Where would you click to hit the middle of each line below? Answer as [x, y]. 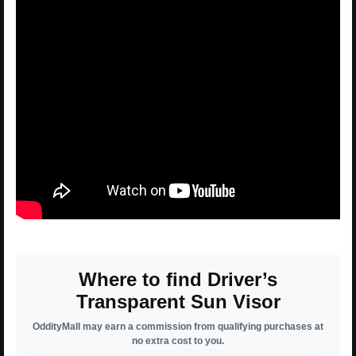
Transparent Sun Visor [178, 301]
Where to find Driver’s [178, 279]
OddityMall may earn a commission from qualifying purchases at [178, 326]
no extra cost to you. [178, 341]
